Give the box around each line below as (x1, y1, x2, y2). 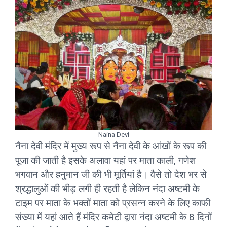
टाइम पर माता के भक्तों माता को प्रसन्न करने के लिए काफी (15, 197, 210, 209)
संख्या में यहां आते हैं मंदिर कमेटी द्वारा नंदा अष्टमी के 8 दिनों (15, 211, 212, 223)
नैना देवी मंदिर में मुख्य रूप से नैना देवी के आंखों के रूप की (15, 140, 206, 152)
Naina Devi (98, 130, 129, 138)
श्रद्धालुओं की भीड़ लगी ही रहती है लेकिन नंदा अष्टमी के (15, 182, 200, 195)
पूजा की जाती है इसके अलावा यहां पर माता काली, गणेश (15, 154, 196, 166)
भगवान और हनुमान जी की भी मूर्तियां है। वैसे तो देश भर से (15, 168, 207, 180)
